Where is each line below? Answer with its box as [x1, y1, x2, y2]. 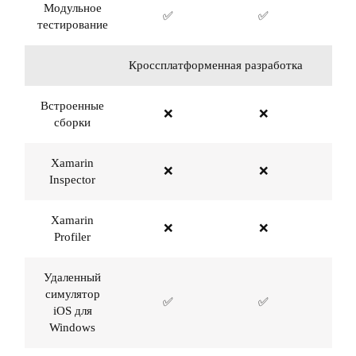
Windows [49, 321, 95, 334]
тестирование [37, 18, 108, 31]
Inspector [49, 173, 95, 186]
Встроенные [41, 99, 104, 112]
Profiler [54, 230, 91, 243]
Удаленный [44, 271, 101, 284]
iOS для [52, 304, 92, 317]
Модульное [43, 2, 102, 14]
